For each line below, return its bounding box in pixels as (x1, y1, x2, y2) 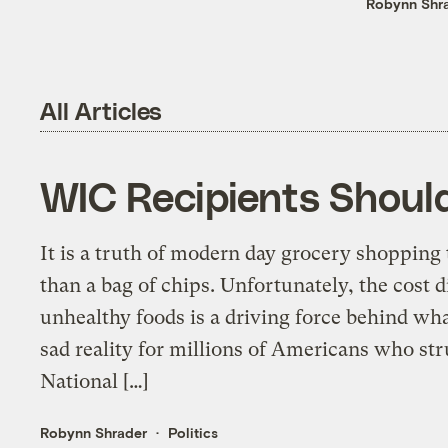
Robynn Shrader (40, 424, 148, 442)
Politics (168, 424, 219, 442)
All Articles (40, 95, 163, 125)
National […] (40, 370, 150, 394)
